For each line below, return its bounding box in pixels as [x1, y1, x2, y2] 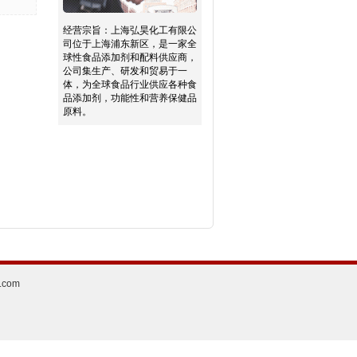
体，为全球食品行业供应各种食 [62, 79, 197, 90]
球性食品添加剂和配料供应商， [62, 52, 197, 63]
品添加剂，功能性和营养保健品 [62, 92, 197, 104]
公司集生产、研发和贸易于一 [62, 65, 187, 76]
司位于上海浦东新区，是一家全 [62, 38, 197, 49]
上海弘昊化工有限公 [110, 25, 197, 36]
